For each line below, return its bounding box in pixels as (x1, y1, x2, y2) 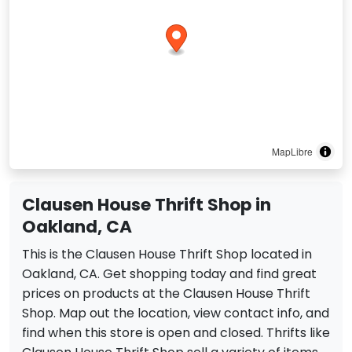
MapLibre (272, 145, 313, 159)
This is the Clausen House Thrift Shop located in (22, 245, 312, 264)
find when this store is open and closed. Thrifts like (22, 324, 330, 343)
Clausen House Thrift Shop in (22, 192, 271, 218)
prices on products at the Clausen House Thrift (22, 284, 310, 303)
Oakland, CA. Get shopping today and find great (22, 265, 317, 284)
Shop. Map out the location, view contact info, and (22, 304, 329, 323)
